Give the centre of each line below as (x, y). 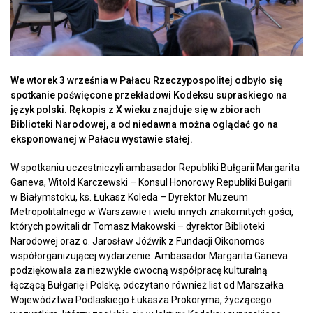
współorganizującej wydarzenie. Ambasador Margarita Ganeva (149, 256)
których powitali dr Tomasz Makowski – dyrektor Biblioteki (138, 227)
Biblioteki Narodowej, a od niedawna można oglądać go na (144, 125)
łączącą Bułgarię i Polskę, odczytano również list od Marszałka (147, 285)
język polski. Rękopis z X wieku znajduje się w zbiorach (136, 110)
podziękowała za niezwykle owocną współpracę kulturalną (139, 271)
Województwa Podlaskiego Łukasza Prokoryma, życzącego (141, 300)
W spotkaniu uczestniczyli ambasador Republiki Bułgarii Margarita (155, 168)
